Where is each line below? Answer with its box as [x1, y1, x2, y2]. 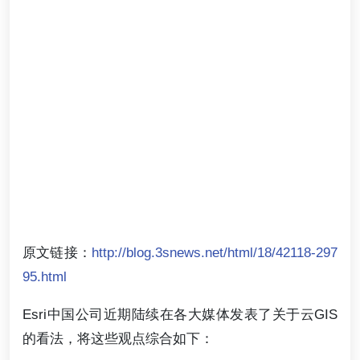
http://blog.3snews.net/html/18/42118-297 [92, 244, 337, 260]
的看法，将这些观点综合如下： [22, 330, 214, 347]
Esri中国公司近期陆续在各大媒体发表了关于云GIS [22, 306, 337, 323]
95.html [22, 268, 67, 284]
